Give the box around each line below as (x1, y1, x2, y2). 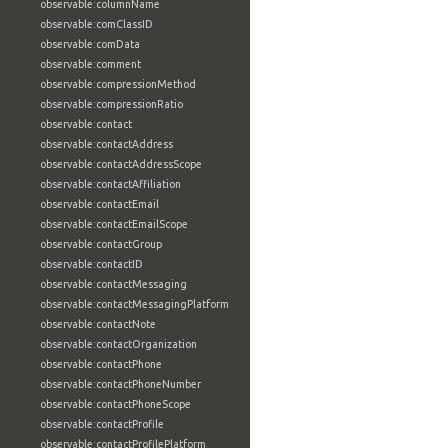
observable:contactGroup (40, 238, 162, 250)
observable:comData (40, 38, 140, 50)
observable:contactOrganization (40, 338, 197, 350)
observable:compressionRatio (40, 98, 183, 110)
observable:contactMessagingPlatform (40, 298, 229, 310)
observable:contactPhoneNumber (40, 378, 201, 390)
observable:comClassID (40, 18, 153, 30)
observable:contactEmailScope (40, 218, 188, 230)
